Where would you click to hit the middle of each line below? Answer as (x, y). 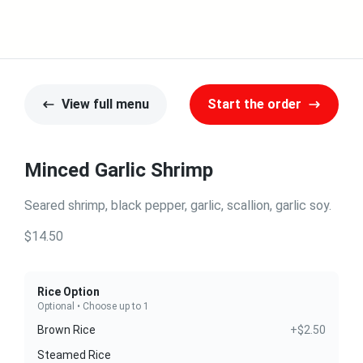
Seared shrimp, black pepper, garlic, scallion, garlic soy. (178, 205)
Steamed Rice (74, 355)
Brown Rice (66, 330)
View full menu (105, 104)
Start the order (254, 104)
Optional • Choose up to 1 (93, 306)
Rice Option (68, 292)
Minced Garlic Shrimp (119, 170)
